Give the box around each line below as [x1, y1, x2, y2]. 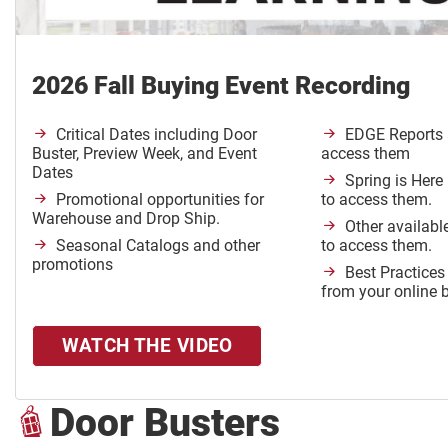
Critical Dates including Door [56, 125, 257, 145]
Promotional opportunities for [56, 190, 264, 210]
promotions [32, 255, 113, 275]
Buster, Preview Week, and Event [32, 144, 257, 164]
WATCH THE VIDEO [61, 334, 233, 358]
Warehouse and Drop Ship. [32, 209, 220, 229]
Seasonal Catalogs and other [56, 236, 260, 256]
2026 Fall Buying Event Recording [32, 71, 410, 101]
